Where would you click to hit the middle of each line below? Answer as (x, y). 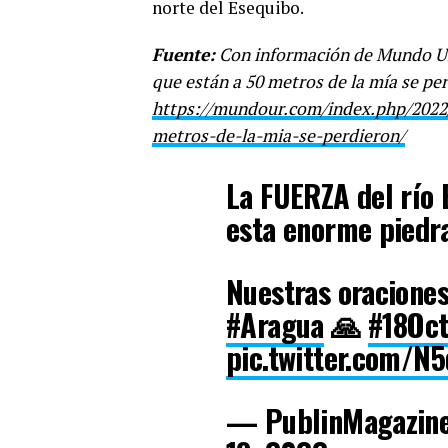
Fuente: (183, 54)
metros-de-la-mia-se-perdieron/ (278, 135)
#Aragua (275, 324)
